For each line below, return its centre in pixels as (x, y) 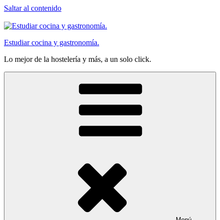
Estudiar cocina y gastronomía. (52, 42)
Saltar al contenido (33, 8)
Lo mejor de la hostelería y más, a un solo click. (78, 59)
